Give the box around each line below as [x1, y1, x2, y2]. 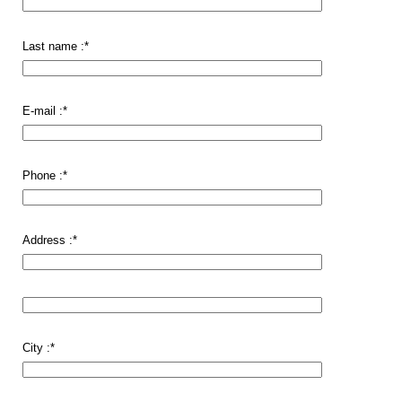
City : [22, 341, 50, 354]
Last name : [22, 39, 84, 53]
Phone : [22, 169, 63, 182]
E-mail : [22, 104, 63, 118]
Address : [22, 233, 73, 247]
